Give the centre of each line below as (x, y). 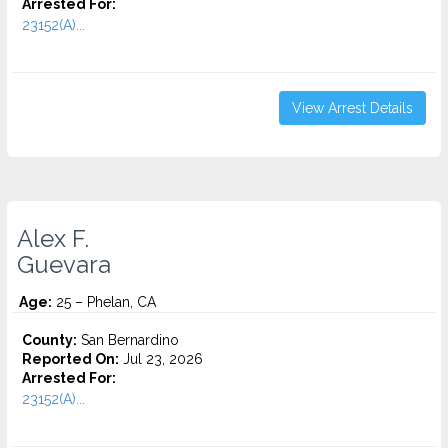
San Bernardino (128, 340)
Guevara (64, 265)
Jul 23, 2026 (161, 359)
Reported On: (70, 359)
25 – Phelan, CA (104, 302)
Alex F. (53, 239)
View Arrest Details (352, 108)
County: (49, 340)
